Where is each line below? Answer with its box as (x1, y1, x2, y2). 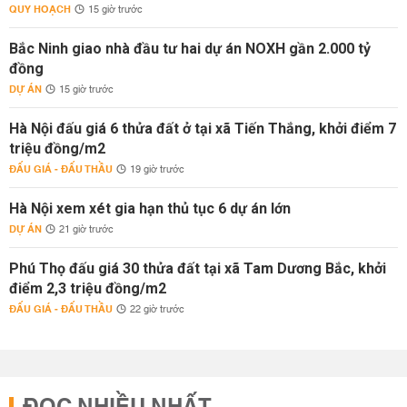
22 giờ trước (130, 301, 184, 319)
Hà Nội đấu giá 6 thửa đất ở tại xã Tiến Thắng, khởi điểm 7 (9, 120, 396, 137)
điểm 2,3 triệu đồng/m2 (9, 280, 166, 297)
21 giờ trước (59, 221, 114, 239)
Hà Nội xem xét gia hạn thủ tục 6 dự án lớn (9, 200, 291, 217)
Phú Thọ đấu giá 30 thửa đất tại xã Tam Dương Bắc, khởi (9, 260, 386, 277)
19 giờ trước (130, 161, 184, 179)
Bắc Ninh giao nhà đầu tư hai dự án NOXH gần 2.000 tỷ (9, 40, 371, 57)
